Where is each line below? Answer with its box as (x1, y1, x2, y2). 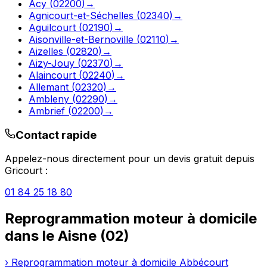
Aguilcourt (29, 21, 76, 33)
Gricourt (5, 164, 42, 177)
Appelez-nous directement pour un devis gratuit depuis (5, 153, 254, 165)
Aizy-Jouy (29, 57, 74, 69)
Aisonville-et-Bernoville (29, 33, 133, 45)
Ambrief (29, 104, 65, 117)
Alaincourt (29, 69, 76, 81)
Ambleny (29, 92, 69, 105)
